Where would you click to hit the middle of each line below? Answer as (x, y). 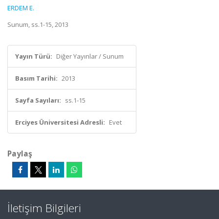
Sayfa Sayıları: (38, 100)
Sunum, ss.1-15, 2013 (38, 24)
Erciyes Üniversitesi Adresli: (60, 122)
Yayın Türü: (34, 56)
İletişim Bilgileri (44, 208)
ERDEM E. (21, 8)
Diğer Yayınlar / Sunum (90, 56)
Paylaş (20, 153)
